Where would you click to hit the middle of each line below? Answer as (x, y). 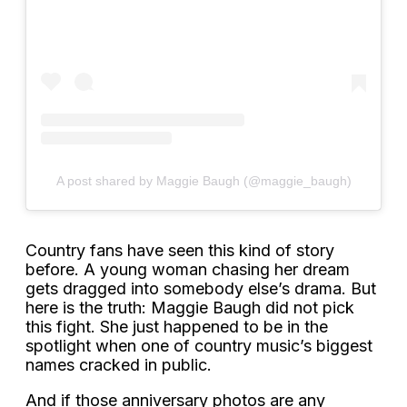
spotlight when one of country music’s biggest (199, 345)
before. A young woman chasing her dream (188, 269)
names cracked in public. (119, 364)
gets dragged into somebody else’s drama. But (201, 288)
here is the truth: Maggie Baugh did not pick (190, 307)
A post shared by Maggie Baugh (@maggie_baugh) (203, 180)
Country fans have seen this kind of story (180, 250)
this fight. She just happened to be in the (177, 326)
